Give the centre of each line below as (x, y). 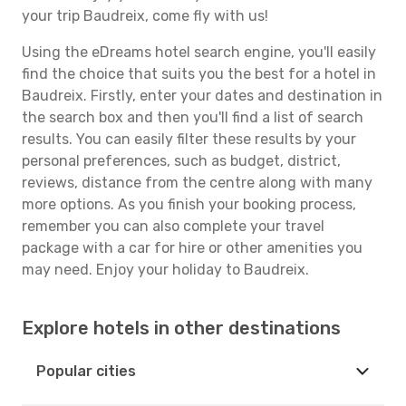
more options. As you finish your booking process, (189, 204)
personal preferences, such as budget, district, (181, 161)
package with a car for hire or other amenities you (192, 248)
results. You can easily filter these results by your (189, 139)
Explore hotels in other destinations (181, 328)
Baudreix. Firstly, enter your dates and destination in (202, 96)
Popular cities (86, 371)
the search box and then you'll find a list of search (193, 117)
